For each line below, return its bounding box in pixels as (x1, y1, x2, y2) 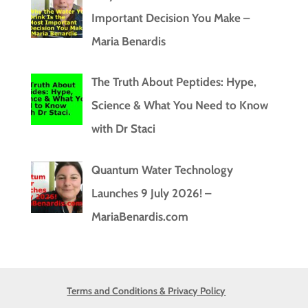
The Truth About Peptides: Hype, (91, 75, 256, 89)
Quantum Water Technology (91, 162, 233, 177)
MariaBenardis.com (91, 209, 188, 223)
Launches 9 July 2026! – (91, 186, 211, 200)
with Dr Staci (91, 122, 155, 136)
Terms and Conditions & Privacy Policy (67, 284, 226, 297)
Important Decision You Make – (91, 10, 250, 25)
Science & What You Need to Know (91, 98, 268, 113)
